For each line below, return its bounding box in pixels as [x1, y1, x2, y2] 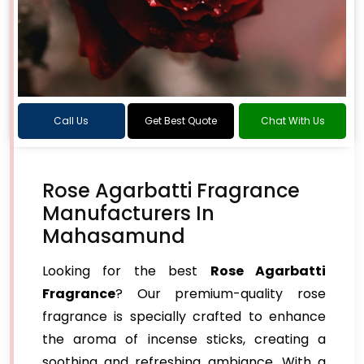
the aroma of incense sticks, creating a [42, 330, 326, 349]
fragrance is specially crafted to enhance [42, 307, 326, 326]
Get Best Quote [145, 114, 217, 128]
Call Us [54, 114, 89, 128]
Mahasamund [42, 223, 185, 249]
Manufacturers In [42, 200, 214, 227]
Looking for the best [42, 262, 210, 280]
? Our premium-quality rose [115, 284, 326, 303]
